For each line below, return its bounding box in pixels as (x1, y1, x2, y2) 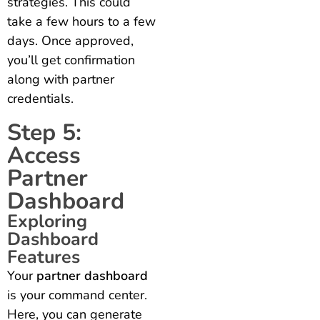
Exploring (7, 209, 87, 234)
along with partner (7, 71, 114, 89)
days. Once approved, (7, 32, 134, 50)
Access (7, 140, 81, 171)
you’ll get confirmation (7, 51, 135, 69)
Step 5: (7, 117, 81, 149)
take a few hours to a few (7, 13, 156, 31)
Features (7, 245, 80, 270)
